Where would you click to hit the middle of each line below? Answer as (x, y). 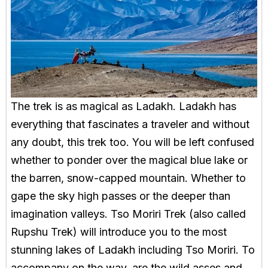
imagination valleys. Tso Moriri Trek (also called (128, 214)
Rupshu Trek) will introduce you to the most (119, 232)
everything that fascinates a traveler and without (130, 124)
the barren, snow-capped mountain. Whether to (128, 178)
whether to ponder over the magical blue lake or (129, 160)
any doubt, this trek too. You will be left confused (133, 142)
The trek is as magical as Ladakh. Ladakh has (124, 106)
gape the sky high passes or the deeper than (121, 196)
